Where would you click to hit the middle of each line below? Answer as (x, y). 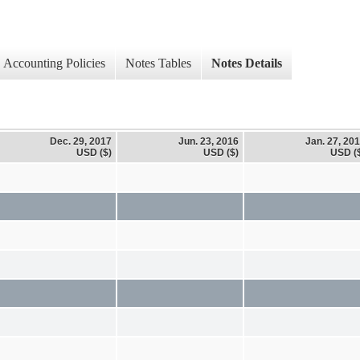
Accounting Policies (54, 63)
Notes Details (247, 63)
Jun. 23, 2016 (209, 141)
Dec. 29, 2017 (81, 141)
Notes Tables (158, 63)
